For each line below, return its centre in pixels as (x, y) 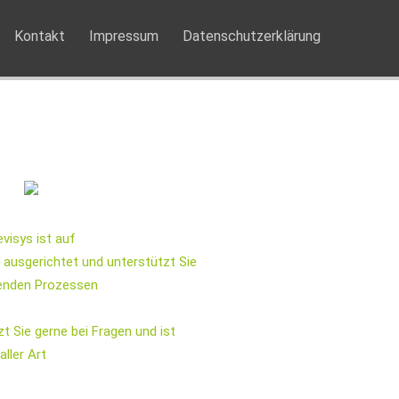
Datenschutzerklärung (252, 36)
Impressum (124, 36)
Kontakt (40, 36)
